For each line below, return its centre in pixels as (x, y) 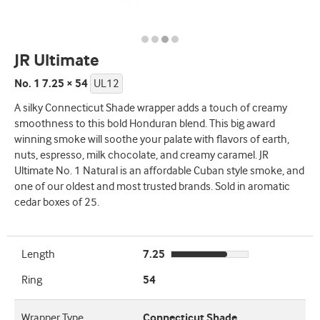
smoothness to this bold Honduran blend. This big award (145, 124)
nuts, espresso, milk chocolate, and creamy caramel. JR (141, 155)
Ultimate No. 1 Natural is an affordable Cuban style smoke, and (159, 171)
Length (38, 255)
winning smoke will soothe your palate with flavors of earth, (152, 140)
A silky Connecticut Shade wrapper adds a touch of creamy (151, 108)
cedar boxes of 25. (57, 202)
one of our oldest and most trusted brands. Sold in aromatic (152, 187)
